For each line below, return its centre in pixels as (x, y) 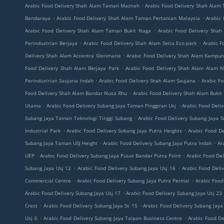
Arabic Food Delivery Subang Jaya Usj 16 (126, 168)
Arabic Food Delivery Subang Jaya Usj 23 (174, 193)
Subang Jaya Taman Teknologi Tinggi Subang (78, 118)
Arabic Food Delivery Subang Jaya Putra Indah (157, 143)
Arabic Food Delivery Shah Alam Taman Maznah (82, 5)
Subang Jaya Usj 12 (48, 168)
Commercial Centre (48, 180)
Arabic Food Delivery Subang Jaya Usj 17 (73, 193)
